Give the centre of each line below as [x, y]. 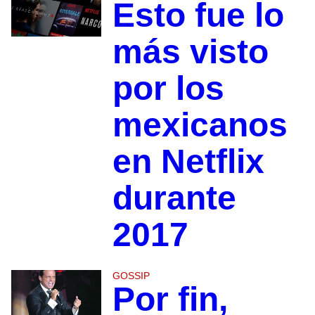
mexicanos [200, 125]
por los [168, 89]
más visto [190, 52]
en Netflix [188, 162]
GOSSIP [131, 276]
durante [174, 198]
